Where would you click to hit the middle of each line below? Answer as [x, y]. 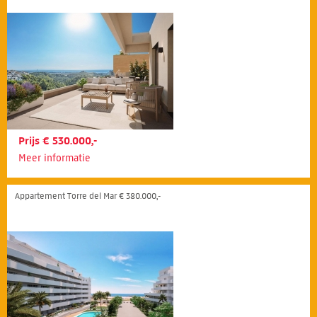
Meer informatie [54, 158]
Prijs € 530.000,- [58, 141]
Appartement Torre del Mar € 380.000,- [88, 196]
